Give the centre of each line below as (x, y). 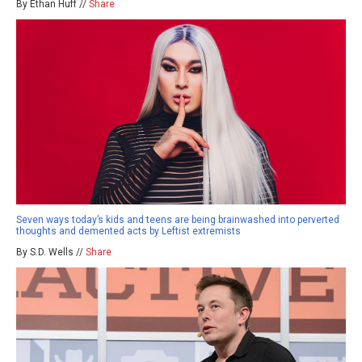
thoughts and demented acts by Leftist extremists (128, 232)
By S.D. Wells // (51, 253)
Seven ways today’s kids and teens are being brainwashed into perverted (178, 220)
